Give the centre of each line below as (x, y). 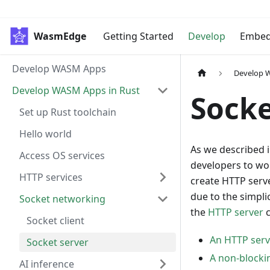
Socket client (55, 221)
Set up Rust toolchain (68, 112)
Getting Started (138, 36)
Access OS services (62, 155)
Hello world (46, 134)
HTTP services (51, 177)
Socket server (58, 242)
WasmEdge (60, 36)
